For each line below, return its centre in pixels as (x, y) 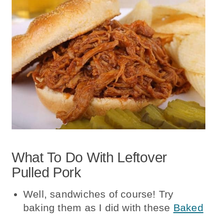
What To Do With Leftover (90, 158)
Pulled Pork (46, 173)
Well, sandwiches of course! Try (99, 194)
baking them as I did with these (98, 207)
